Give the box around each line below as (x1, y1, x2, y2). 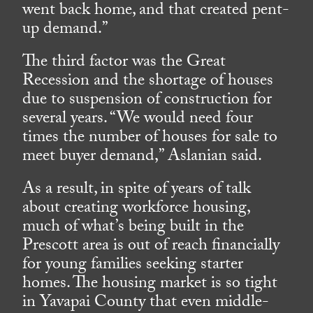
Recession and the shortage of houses (22, 68, 274, 97)
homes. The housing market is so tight (22, 270, 278, 300)
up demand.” (22, 16, 109, 45)
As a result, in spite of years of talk (22, 176, 252, 205)
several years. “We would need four (22, 105, 254, 135)
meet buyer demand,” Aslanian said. (22, 143, 263, 173)
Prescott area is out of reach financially (22, 233, 280, 262)
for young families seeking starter (22, 252, 244, 281)
